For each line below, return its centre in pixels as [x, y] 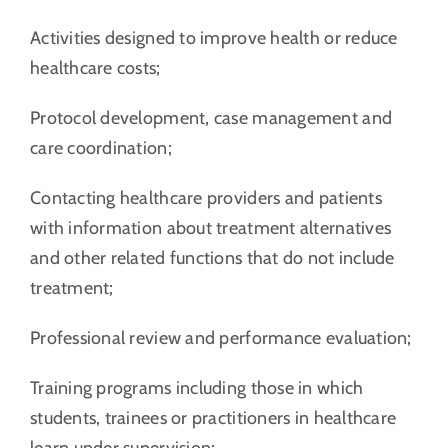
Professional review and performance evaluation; [220, 337]
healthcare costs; [95, 67]
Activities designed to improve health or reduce [213, 37]
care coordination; [100, 147]
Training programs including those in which [196, 387]
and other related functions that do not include [212, 257]
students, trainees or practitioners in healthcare [213, 417]
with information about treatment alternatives [210, 227]
